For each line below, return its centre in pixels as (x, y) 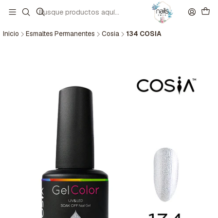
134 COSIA (144, 34)
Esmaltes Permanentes (60, 34)
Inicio (11, 34)
